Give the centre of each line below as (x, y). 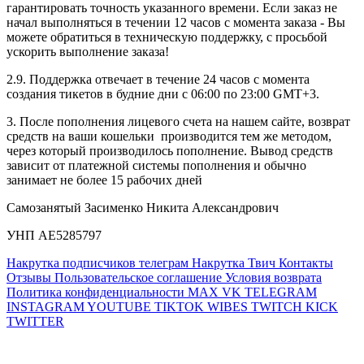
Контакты (306, 262)
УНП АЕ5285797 (54, 235)
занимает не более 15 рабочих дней (104, 180)
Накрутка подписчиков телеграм (97, 262)
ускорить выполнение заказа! (88, 51)
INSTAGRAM (45, 306)
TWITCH (277, 306)
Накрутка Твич (234, 262)
